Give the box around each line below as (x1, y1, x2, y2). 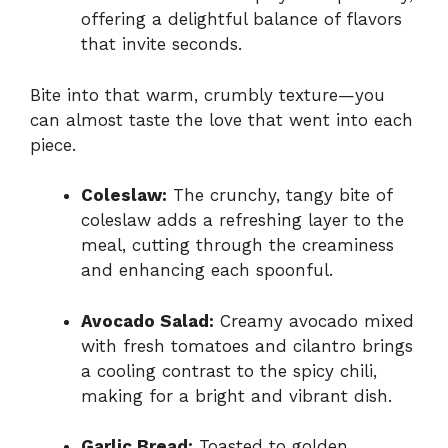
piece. (30, 134, 76, 155)
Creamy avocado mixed (214, 310, 414, 331)
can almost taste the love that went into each (30, 109, 413, 130)
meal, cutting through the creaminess (81, 235, 394, 256)
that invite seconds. (81, 34, 242, 55)
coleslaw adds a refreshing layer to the (81, 210, 404, 231)
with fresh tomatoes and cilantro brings (81, 335, 413, 356)
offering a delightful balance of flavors (81, 9, 402, 30)
